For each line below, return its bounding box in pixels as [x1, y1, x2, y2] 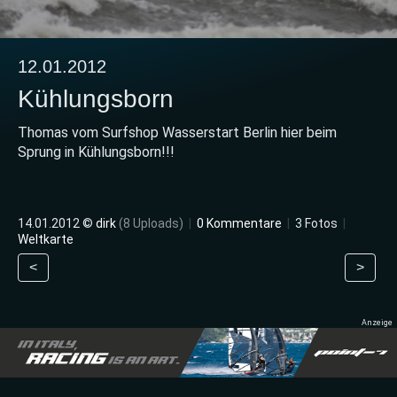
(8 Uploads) [119, 215, 183, 230]
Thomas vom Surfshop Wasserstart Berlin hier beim [18, 123, 337, 141]
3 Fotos [292, 215, 340, 230]
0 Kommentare [197, 215, 282, 230]
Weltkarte [18, 231, 74, 246]
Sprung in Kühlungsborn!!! [18, 143, 175, 160]
